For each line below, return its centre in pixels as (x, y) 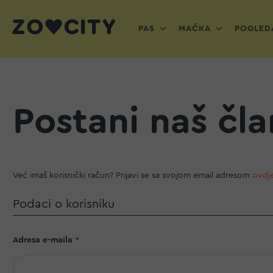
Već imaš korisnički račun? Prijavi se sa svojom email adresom (133, 175)
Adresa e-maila (43, 240)
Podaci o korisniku (64, 204)
